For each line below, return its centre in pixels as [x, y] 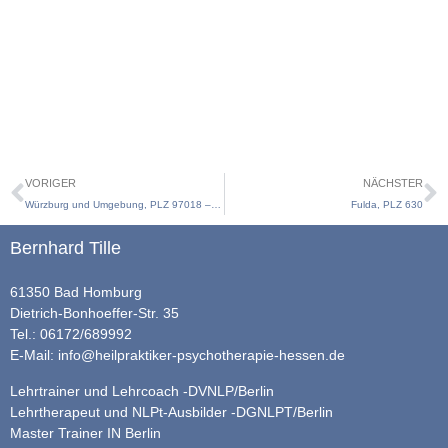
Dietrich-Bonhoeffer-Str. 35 [94, 313]
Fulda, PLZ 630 [387, 205]
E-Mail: [34, 355]
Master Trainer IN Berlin [85, 432]
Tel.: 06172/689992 [71, 334]
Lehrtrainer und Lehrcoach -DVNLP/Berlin [142, 390]
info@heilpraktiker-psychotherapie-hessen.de [201, 355]
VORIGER [50, 183]
